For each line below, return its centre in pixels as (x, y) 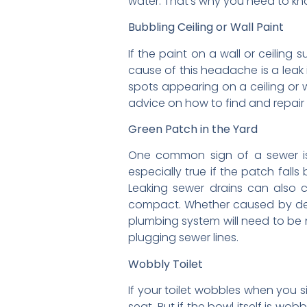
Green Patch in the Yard (193, 130)
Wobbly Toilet (165, 264)
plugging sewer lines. (183, 238)
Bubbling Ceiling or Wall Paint (206, 27)
